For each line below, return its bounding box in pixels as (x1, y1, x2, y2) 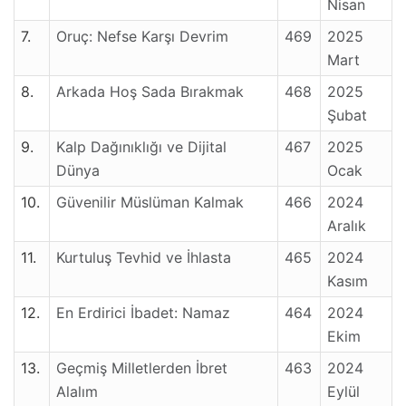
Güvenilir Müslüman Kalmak (56, 193, 244, 211)
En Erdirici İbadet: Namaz (56, 304, 230, 322)
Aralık (327, 217, 366, 235)
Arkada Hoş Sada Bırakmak (56, 82, 244, 101)
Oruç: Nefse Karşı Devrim (56, 27, 228, 45)
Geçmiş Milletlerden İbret (56, 359, 227, 377)
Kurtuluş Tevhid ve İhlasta (56, 248, 231, 266)
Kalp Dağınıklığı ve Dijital (56, 138, 227, 156)
